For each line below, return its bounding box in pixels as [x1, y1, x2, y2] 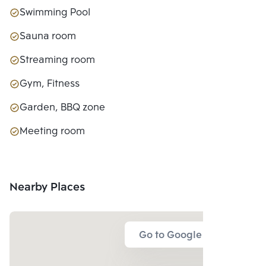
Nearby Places [9, 178, 85, 197]
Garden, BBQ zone [20, 99, 105, 116]
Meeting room [20, 123, 85, 140]
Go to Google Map [139, 227, 225, 243]
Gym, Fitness [20, 75, 80, 92]
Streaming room [20, 52, 95, 68]
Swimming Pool [20, 4, 90, 21]
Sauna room [20, 28, 76, 45]
